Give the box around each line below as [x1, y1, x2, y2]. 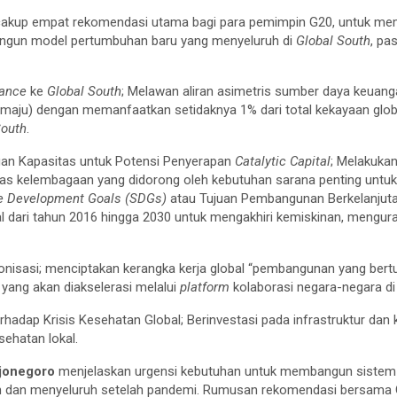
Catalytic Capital [235, 152, 331, 169]
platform [180, 278, 234, 295]
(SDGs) [125, 190, 167, 206]
